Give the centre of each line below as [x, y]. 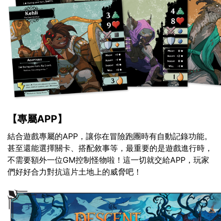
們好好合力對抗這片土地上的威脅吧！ [74, 172]
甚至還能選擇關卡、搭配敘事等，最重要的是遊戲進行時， [110, 148]
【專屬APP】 [37, 119]
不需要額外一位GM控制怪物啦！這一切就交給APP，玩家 [108, 160]
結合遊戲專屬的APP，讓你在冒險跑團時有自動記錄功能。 [110, 136]
